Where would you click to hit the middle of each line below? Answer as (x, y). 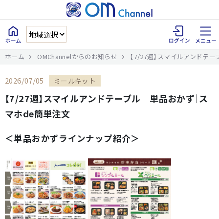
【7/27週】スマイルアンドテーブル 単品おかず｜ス (107, 98)
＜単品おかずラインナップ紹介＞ (72, 138)
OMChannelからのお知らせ (77, 56)
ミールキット (75, 81)
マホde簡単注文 (37, 113)
